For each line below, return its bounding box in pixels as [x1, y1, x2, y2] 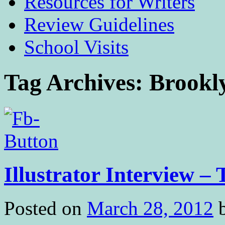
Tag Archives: [4, 69, 149, 96]
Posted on [4, 197, 82, 219]
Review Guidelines [24, 14, 174, 35]
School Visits [24, 36, 129, 58]
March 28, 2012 [87, 197, 213, 219]
